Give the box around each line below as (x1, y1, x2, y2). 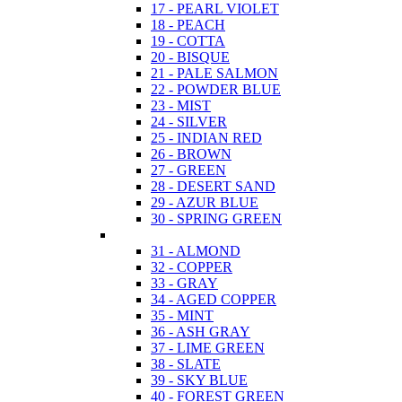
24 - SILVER (151, 113, 227, 129)
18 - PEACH (151, 16, 225, 32)
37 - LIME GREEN (151, 339, 265, 355)
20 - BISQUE (151, 48, 230, 65)
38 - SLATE (151, 355, 221, 371)
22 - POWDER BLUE (151, 81, 281, 97)
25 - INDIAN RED (151, 129, 262, 145)
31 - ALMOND (151, 242, 240, 258)
